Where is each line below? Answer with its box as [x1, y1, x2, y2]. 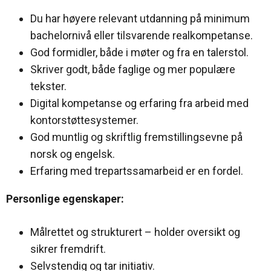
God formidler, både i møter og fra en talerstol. [30, 45, 249, 59]
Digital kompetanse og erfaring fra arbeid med [30, 96, 249, 109]
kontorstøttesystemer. [30, 113, 139, 126]
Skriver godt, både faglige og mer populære [30, 62, 235, 76]
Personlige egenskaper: [6, 192, 124, 205]
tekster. [30, 79, 67, 93]
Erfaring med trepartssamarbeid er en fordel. [30, 164, 243, 177]
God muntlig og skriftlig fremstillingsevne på [30, 130, 243, 143]
